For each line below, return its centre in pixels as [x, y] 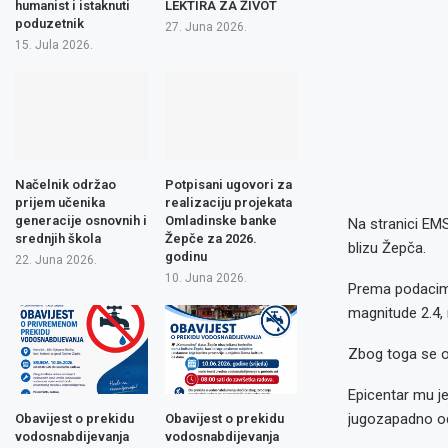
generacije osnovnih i [81, 220]
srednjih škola [58, 238]
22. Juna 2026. [56, 260]
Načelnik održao [65, 184]
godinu [185, 256]
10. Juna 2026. [205, 278]
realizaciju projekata [228, 202]
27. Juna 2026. [205, 26]
